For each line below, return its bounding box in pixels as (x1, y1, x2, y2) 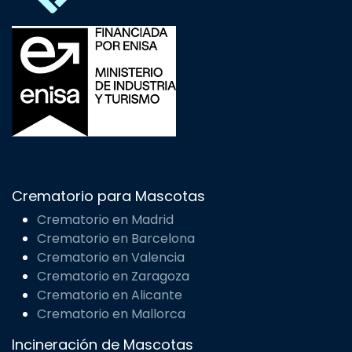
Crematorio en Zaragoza (37, 267, 189, 286)
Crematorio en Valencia (37, 248, 185, 267)
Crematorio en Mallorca (37, 305, 185, 324)
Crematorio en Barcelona (37, 229, 195, 248)
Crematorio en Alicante (37, 286, 182, 305)
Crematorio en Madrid (37, 211, 174, 229)
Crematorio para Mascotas (12, 186, 205, 207)
